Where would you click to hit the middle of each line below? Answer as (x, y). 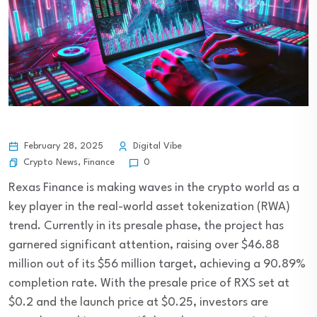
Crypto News (51, 162)
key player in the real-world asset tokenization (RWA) (149, 207)
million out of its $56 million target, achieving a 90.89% (157, 265)
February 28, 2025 (62, 146)
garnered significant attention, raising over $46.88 (144, 246)
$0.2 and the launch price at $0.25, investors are (138, 303)
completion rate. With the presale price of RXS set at (149, 284)
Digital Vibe (156, 146)
